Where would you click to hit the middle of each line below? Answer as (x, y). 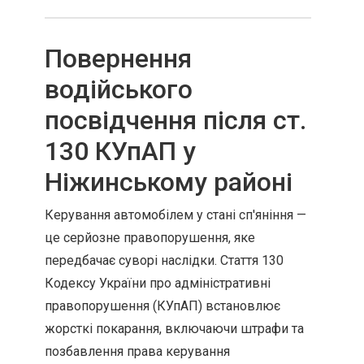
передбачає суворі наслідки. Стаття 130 (164, 260)
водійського (119, 89)
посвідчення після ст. (175, 120)
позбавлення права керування (137, 351)
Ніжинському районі (169, 182)
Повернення (118, 58)
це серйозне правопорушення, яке (150, 238)
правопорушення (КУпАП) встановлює (162, 306)
